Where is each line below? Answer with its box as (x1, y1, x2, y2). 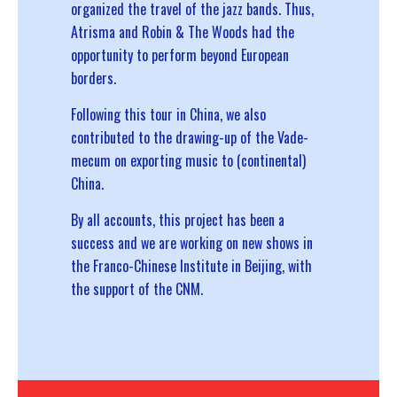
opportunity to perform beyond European (71, 44, 289, 66)
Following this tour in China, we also (71, 104, 266, 126)
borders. (71, 67, 116, 90)
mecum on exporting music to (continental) (71, 150, 306, 172)
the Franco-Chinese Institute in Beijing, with (71, 255, 312, 277)
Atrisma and (71, 21, 142, 43)
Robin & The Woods (142, 21, 248, 43)
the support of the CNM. (71, 278, 203, 300)
